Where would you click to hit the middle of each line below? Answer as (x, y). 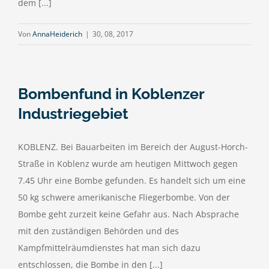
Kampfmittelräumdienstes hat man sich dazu (109, 248)
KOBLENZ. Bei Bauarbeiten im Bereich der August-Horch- (133, 147)
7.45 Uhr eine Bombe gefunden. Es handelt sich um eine (132, 180)
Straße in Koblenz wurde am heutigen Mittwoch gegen (128, 164)
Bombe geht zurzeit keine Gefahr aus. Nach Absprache (128, 214)
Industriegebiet (73, 113)
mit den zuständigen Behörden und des (98, 231)
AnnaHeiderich (57, 34)
